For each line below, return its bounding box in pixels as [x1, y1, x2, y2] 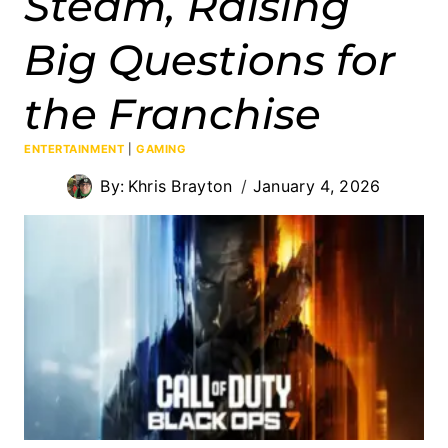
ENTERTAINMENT [24, 141, 125, 156]
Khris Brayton [127, 175, 233, 196]
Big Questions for [24, 33, 395, 86]
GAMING [135, 141, 187, 156]
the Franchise [24, 87, 321, 140]
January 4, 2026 [252, 175, 381, 196]
